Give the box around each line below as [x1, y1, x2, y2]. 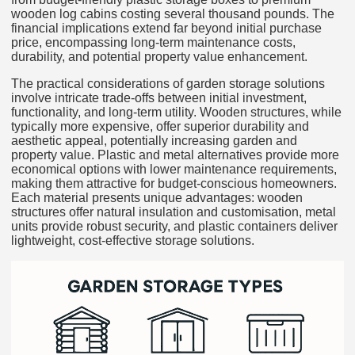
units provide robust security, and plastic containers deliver [11, 219, 338, 234]
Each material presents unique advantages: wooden [11, 191, 303, 205]
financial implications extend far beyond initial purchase [11, 21, 322, 36]
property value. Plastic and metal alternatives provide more [11, 148, 339, 162]
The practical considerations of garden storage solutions [11, 77, 325, 91]
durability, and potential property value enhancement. [11, 50, 307, 64]
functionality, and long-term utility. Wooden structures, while [11, 105, 342, 120]
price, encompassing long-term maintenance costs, [11, 36, 296, 50]
